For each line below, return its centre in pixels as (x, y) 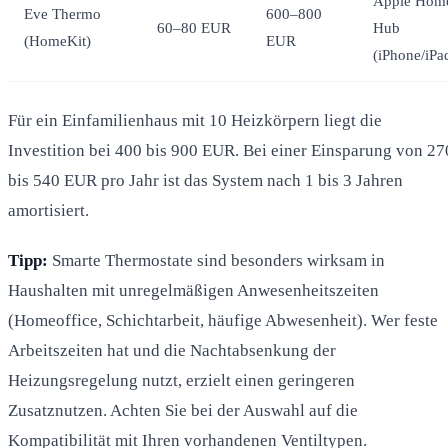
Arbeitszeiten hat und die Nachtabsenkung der (172, 350)
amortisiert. (48, 210)
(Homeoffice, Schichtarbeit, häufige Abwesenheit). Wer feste (223, 320)
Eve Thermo (62, 13)
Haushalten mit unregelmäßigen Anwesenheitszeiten (193, 290)
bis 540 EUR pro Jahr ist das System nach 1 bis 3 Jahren (205, 180)
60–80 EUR (194, 27)
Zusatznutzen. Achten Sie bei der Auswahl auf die (183, 410)
